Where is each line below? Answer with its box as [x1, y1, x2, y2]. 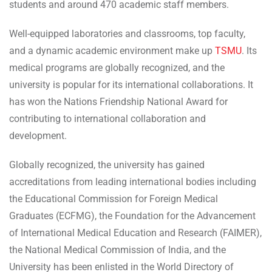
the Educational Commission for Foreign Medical [9, 192, 218, 205]
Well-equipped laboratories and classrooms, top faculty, [9, 27, 245, 39]
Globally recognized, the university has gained [9, 158, 205, 171]
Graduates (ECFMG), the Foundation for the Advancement [9, 209, 256, 222]
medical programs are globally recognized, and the [9, 61, 225, 73]
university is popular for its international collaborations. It [9, 78, 253, 90]
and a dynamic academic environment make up [9, 44, 215, 56]
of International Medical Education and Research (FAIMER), [9, 226, 262, 239]
